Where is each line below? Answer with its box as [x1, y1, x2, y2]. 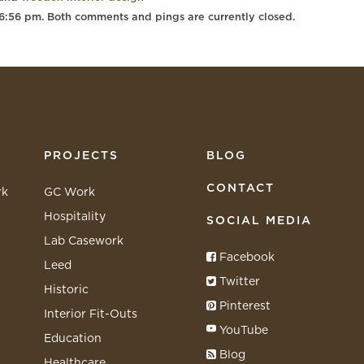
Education [44, 333, 102, 344]
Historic [44, 284, 89, 296]
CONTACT [206, 183, 275, 194]
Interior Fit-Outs [44, 309, 137, 320]
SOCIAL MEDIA [206, 215, 312, 227]
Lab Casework [44, 236, 123, 247]
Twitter [216, 276, 260, 288]
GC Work [44, 187, 95, 198]
